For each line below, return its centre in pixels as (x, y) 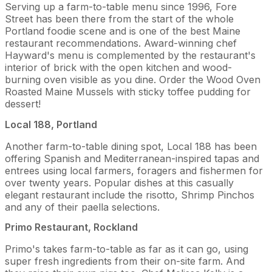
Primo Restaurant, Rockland (71, 227)
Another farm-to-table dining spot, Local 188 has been (131, 146)
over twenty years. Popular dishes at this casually (119, 182)
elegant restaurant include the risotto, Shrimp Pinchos (130, 195)
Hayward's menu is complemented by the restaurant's (130, 56)
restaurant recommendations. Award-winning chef (121, 43)
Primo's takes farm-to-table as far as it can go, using (127, 249)
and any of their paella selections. (82, 207)
